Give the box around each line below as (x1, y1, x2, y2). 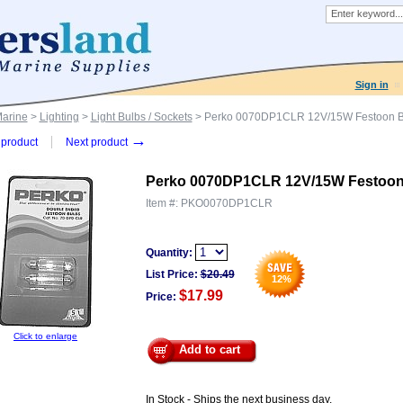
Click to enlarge (13, 331, 77, 341)
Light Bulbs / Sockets (90, 111, 193, 123)
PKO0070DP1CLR (180, 197, 273, 210)
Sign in (354, 79, 389, 90)
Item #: (145, 197, 181, 210)
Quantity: (145, 246, 195, 259)
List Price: (145, 268, 198, 281)
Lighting (39, 111, 79, 123)
